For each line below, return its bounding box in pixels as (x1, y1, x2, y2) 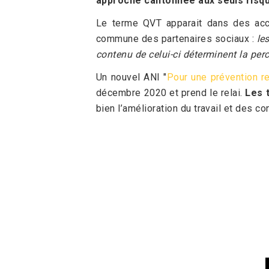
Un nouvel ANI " (96, 71, 167, 83)
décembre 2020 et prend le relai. (96, 87, 243, 98)
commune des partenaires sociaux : (96, 33, 257, 44)
